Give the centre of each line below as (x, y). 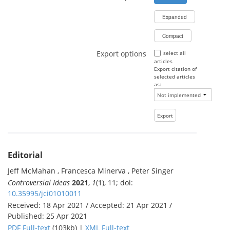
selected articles (175, 76)
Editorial (25, 155)
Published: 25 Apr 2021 (47, 216)
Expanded (175, 17)
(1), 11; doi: (114, 182)
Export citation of (175, 69)
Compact (173, 36)
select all (175, 53)
